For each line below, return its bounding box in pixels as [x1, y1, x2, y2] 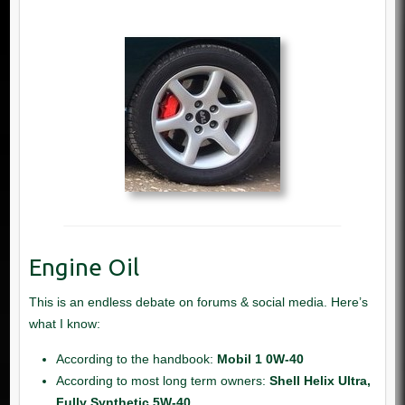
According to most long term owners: [55, 372, 269, 388]
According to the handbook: [55, 351, 217, 366]
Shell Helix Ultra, [268, 372, 371, 388]
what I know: [28, 316, 100, 331]
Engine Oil [28, 253, 139, 280]
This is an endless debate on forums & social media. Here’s [28, 294, 368, 309]
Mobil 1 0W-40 [216, 351, 304, 366]
